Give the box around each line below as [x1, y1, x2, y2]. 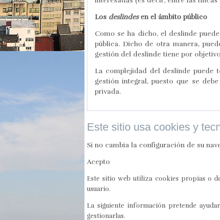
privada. [95, 87, 121, 96]
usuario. [87, 185, 110, 193]
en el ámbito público [138, 13, 207, 21]
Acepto [87, 158, 110, 166]
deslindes [109, 13, 138, 21]
